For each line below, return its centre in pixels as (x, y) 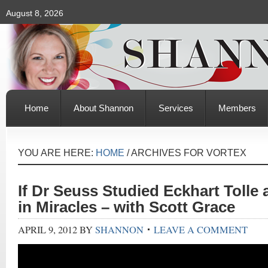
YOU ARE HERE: (57, 153)
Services (176, 108)
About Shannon (103, 108)
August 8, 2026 (35, 13)
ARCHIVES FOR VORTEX (188, 153)
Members (237, 108)
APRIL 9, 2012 (48, 230)
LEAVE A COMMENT (201, 230)
